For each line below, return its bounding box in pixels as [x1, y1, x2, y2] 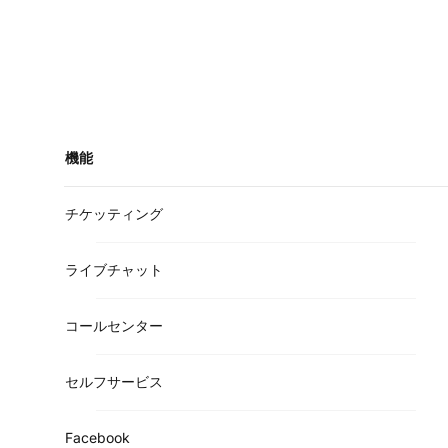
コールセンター [65, 316, 163, 334]
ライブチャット [65, 260, 163, 278]
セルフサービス [65, 372, 163, 390]
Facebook [65, 428, 130, 446]
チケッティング [65, 204, 163, 222]
